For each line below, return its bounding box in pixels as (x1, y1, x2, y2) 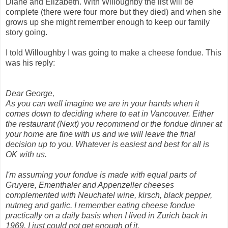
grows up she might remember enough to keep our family (6, 17, 210, 26)
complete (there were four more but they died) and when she (6, 7, 221, 16)
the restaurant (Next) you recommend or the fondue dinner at (6, 119, 222, 128)
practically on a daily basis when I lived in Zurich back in (6, 211, 208, 220)
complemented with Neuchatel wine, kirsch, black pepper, (6, 190, 212, 199)
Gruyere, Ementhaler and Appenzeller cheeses (6, 180, 174, 189)
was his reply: (6, 58, 55, 67)
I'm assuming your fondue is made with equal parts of (6, 170, 196, 179)
